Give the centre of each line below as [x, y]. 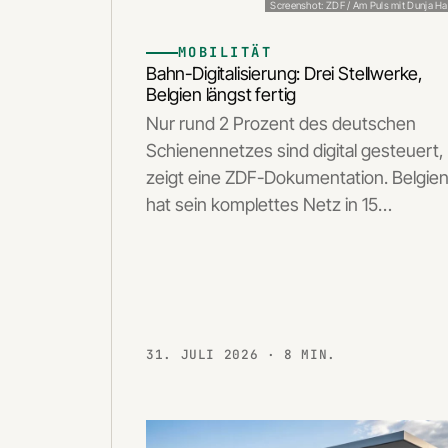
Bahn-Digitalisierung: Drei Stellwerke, [285, 74]
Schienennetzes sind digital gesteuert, [295, 150]
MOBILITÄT [225, 52]
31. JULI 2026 [206, 355]
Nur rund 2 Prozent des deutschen [281, 123]
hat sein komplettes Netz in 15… [269, 204]
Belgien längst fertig [221, 95]
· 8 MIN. [301, 355]
